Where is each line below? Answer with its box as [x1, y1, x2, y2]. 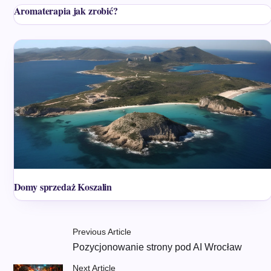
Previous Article [73, 227, 132, 237]
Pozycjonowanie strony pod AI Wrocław [73, 242, 243, 253]
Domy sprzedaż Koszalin [13, 180, 113, 194]
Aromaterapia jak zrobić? [13, 4, 118, 18]
